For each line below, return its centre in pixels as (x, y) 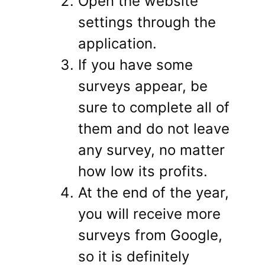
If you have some (135, 65)
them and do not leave (154, 129)
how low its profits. (143, 172)
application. (117, 44)
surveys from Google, (150, 235)
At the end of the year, (153, 193)
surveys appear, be (143, 86)
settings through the (147, 22)
